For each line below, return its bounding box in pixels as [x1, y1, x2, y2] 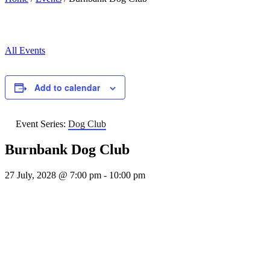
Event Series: [16, 119, 68, 129]
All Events [5, 45, 45, 55]
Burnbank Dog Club [5, 141, 130, 157]
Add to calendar [34, 81, 100, 93]
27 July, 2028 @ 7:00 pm [5, 169, 101, 180]
